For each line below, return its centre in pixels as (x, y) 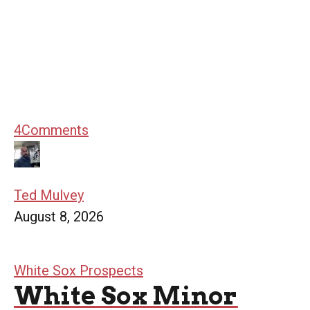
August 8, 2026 (59, 216)
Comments (55, 130)
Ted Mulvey (49, 195)
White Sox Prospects (79, 270)
